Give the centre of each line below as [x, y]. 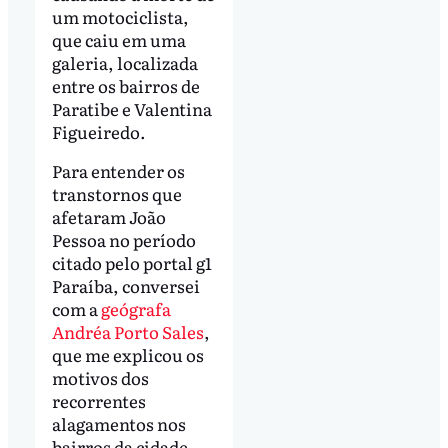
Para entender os [118, 171]
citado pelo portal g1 [131, 263]
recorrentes [98, 401]
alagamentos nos [118, 424]
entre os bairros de [125, 85]
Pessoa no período [123, 240]
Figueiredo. [98, 131]
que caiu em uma [118, 39]
